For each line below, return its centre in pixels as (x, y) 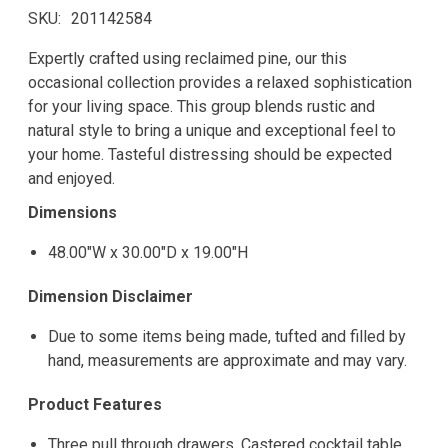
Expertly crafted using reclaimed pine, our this (187, 59)
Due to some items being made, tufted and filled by (227, 337)
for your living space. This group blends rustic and (201, 107)
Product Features (95, 405)
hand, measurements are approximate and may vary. (227, 361)
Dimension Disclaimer (110, 297)
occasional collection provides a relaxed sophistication (220, 83)
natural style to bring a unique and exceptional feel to (212, 131)
